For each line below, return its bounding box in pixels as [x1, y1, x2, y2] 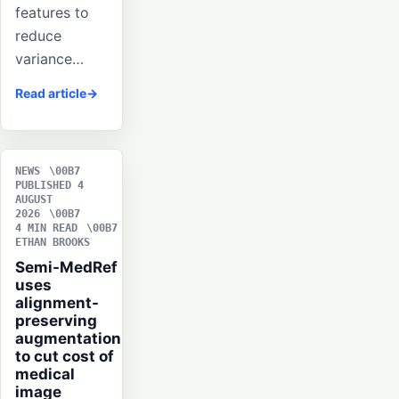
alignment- [15, 294, 99, 313]
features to [15, 4, 89, 22]
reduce [15, 27, 61, 45]
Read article [15, 85, 86, 102]
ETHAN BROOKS [15, 236, 90, 249]
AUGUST [15, 193, 53, 207]
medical [15, 365, 75, 384]
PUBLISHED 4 [15, 179, 84, 192]
